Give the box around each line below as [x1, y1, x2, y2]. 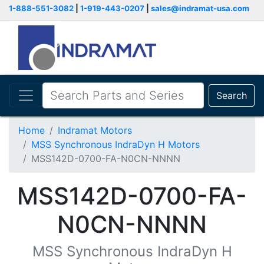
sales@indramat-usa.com [151, 4, 249, 13]
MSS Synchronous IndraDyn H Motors [31, 138, 200, 150]
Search [216, 90, 247, 101]
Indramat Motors [58, 124, 132, 136]
